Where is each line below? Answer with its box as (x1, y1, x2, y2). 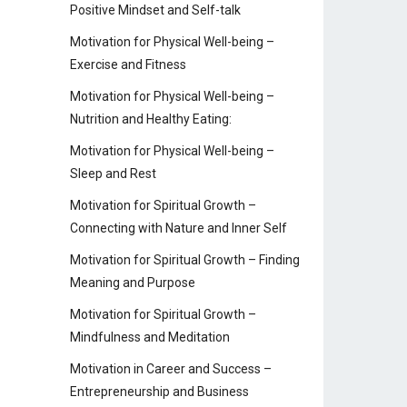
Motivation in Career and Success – (70, 362, 272, 376)
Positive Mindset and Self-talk (70, 3, 241, 17)
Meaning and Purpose (70, 275, 195, 290)
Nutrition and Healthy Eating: (70, 112, 232, 126)
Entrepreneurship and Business (70, 384, 249, 399)
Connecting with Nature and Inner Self (70, 221, 287, 235)
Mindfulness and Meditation (70, 330, 230, 344)
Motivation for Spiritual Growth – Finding (70, 253, 300, 267)
